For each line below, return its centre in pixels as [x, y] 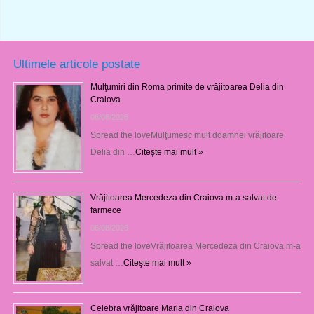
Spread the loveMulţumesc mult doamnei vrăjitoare [187, 135]
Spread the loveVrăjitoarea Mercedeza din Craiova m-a [195, 246]
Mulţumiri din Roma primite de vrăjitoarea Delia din [187, 87]
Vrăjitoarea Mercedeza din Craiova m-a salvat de [183, 197]
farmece [105, 210]
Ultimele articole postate [76, 63]
